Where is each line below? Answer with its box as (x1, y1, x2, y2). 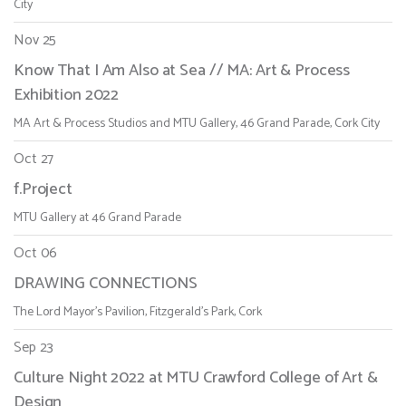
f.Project (14, 176, 72, 204)
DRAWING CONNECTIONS (14, 270, 198, 298)
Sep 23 (14, 335, 54, 361)
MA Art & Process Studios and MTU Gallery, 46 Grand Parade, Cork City (14, 113, 380, 135)
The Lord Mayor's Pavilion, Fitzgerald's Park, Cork (14, 302, 262, 324)
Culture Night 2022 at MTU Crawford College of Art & (14, 364, 378, 392)
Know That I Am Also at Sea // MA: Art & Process (14, 57, 351, 85)
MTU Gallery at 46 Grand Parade (14, 208, 181, 229)
